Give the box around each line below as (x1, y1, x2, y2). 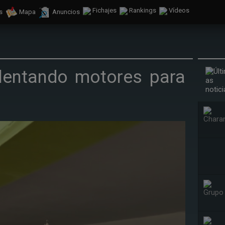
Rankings (129, 7, 156, 14)
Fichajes (92, 7, 117, 14)
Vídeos (169, 7, 189, 14)
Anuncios (52, 8, 80, 16)
